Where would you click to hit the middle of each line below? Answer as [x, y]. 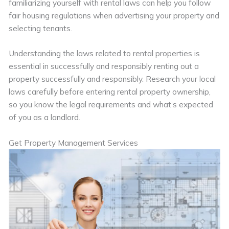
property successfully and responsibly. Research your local [112, 79]
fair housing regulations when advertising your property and [114, 15]
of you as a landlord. [45, 117]
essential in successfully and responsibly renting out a [104, 66]
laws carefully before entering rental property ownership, [110, 92]
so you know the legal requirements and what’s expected [111, 105]
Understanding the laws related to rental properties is [105, 53]
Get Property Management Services [74, 143]
